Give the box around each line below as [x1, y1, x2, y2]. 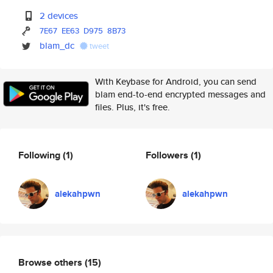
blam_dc [40, 39, 75, 52]
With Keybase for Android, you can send [95, 75, 257, 88]
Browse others [18, 255, 85, 269]
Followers [146, 147, 191, 162]
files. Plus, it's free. [95, 101, 170, 113]
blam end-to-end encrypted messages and [95, 88, 266, 101]
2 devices [40, 9, 79, 22]
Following [18, 147, 63, 162]
